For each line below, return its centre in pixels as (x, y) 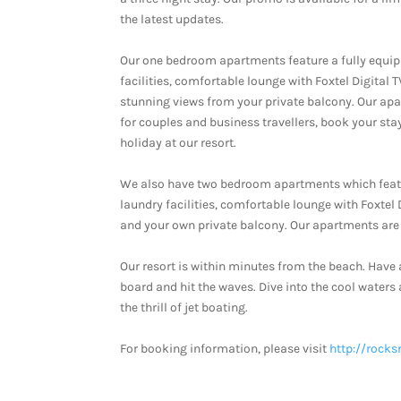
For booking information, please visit (225, 349)
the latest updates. (172, 20)
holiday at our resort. (179, 143)
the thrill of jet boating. (184, 308)
